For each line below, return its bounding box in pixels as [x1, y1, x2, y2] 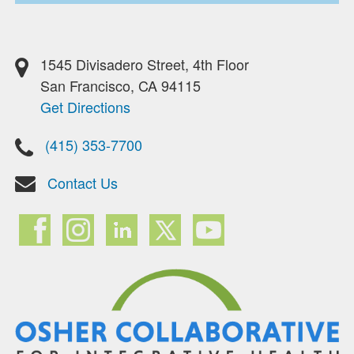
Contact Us [47, 172, 118, 194]
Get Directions [40, 96, 130, 118]
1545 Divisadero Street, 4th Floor [40, 54, 249, 75]
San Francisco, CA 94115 [40, 75, 201, 96]
